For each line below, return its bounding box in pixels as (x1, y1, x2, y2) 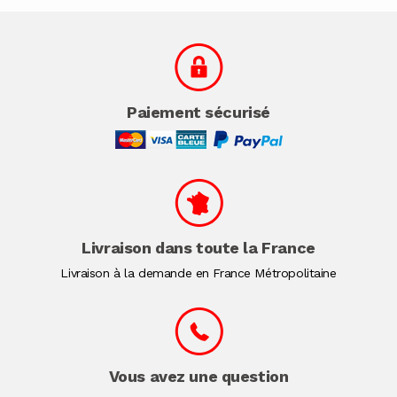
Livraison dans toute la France (82, 237, 315, 257)
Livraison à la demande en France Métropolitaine (60, 265, 337, 280)
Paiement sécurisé (127, 102, 270, 121)
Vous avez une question (108, 366, 289, 385)
